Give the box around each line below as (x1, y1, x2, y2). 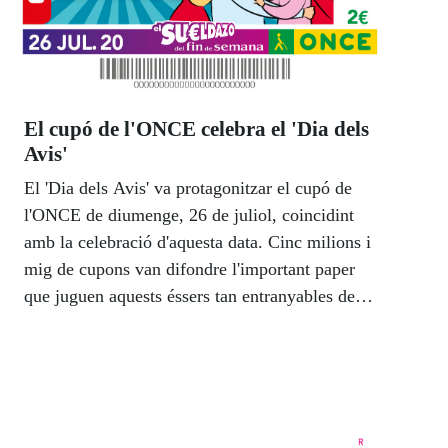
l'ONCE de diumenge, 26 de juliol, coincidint (24, 205, 354, 226)
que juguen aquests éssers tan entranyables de (24, 286, 355, 307)
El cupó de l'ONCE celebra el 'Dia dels (24, 117, 369, 142)
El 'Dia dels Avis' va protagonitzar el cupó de (24, 178, 352, 199)
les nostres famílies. (24, 313, 168, 334)
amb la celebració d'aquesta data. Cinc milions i (24, 232, 371, 253)
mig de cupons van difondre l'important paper (24, 259, 355, 280)
